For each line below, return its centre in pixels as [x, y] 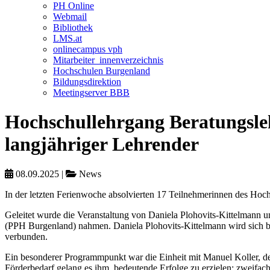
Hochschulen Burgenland [102, 71]
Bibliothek [73, 27]
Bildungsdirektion [87, 82]
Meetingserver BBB [91, 93]
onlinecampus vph [88, 49]
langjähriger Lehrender [102, 144]
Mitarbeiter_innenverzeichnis [108, 60]
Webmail [70, 17]
